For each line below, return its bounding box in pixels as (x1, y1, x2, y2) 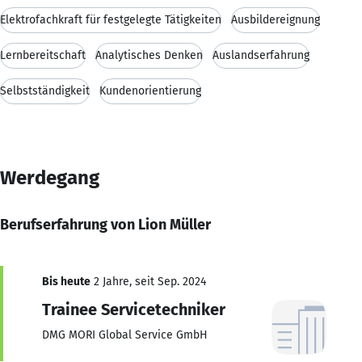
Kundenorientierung (99, 83, 201, 98)
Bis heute (42, 274, 90, 288)
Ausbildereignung (231, 12, 320, 27)
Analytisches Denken (95, 48, 203, 62)
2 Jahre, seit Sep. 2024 (90, 274, 206, 288)
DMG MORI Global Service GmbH (42, 327, 208, 342)
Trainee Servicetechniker (42, 299, 225, 319)
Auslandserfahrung (213, 48, 309, 62)
